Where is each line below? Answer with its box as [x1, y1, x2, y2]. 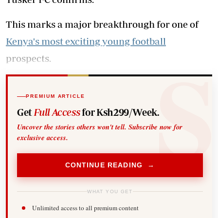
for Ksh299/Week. [80, 106, 159, 118]
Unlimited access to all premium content [32, 203, 139, 213]
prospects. [6, 53, 51, 64]
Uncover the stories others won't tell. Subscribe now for [17, 121, 183, 132]
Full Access [34, 106, 80, 118]
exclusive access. [17, 132, 69, 143]
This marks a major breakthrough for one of [6, 18, 199, 30]
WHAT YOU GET [87, 188, 133, 194]
